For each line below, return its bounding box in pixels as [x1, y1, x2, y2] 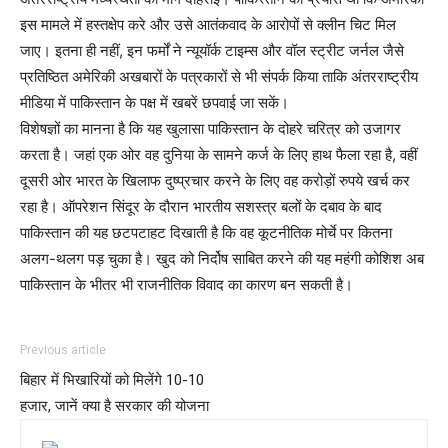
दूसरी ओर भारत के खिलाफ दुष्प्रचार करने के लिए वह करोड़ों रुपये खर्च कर [20, 171, 410, 191]
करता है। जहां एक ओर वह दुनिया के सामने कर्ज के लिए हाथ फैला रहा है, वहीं [20, 145, 417, 165]
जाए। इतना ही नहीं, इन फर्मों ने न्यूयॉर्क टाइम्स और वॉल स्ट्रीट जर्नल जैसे [20, 41, 404, 61]
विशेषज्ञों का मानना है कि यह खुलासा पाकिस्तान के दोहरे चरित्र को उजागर [20, 119, 401, 139]
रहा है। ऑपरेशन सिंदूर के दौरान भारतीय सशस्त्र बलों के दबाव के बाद [20, 197, 382, 217]
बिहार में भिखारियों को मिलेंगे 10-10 [20, 371, 204, 390]
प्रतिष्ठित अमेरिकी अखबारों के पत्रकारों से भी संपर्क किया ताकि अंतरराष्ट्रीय [20, 67, 418, 87]
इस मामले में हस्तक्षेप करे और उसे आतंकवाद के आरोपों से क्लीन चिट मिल [20, 15, 396, 35]
